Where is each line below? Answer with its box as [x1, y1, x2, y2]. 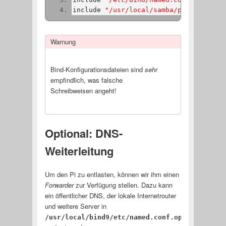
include [72, 6, 105, 14]
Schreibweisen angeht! [50, 85, 117, 95]
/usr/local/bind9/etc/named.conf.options [44, 213, 202, 221]
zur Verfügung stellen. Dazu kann [73, 180, 173, 190]
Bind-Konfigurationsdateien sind [50, 64, 145, 74]
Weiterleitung [44, 142, 114, 159]
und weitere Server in [44, 201, 106, 211]
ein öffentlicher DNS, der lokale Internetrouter [44, 190, 176, 200]
